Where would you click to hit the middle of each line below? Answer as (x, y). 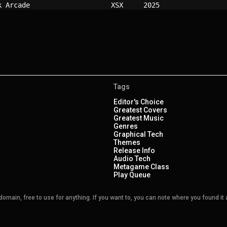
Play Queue (132, 175)
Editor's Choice (139, 102)
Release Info (134, 150)
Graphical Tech (138, 134)
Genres (126, 126)
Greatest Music (139, 118)
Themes (127, 142)
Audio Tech (132, 159)
